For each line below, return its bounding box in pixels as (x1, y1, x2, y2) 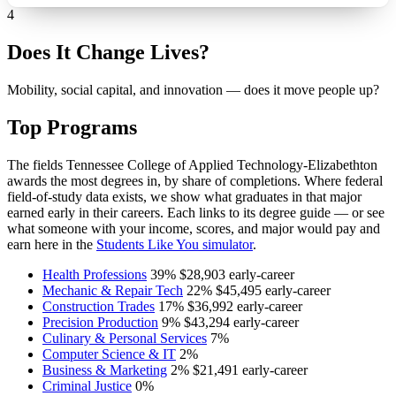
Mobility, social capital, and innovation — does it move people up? (7, 81, 379, 97)
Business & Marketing (42, 362, 167, 377)
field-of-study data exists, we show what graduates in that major (7, 188, 362, 204)
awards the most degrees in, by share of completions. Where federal (7, 172, 383, 188)
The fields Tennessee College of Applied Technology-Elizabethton (7, 156, 377, 172)
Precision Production (42, 314, 158, 330)
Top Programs (7, 115, 137, 139)
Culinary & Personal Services (42, 330, 207, 346)
